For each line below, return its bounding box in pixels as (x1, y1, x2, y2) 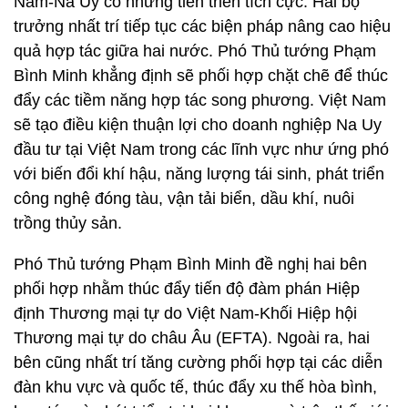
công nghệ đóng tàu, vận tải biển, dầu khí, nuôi (14, 189, 354, 208)
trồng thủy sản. (14, 214, 127, 232)
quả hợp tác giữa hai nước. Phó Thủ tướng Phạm (14, 42, 376, 60)
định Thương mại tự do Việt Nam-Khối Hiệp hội (14, 304, 357, 322)
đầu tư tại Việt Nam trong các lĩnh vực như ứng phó (14, 140, 389, 158)
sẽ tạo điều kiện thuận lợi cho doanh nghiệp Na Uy (14, 116, 382, 134)
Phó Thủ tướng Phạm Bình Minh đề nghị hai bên (14, 255, 367, 273)
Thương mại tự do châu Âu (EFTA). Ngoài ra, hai (14, 329, 370, 347)
